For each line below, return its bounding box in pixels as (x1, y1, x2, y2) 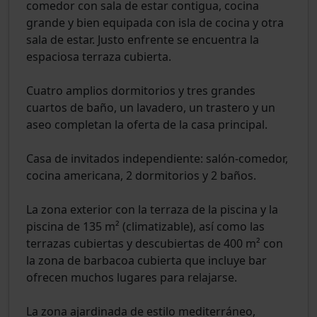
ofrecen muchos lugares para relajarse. (26, 269, 237, 285)
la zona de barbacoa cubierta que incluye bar (26, 252, 267, 268)
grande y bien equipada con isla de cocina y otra (26, 14, 284, 30)
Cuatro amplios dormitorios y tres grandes (26, 82, 255, 98)
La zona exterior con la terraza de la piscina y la (26, 201, 278, 217)
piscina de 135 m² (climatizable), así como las (26, 218, 265, 234)
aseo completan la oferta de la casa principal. (26, 116, 267, 132)
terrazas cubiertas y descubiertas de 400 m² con (26, 235, 283, 251)
